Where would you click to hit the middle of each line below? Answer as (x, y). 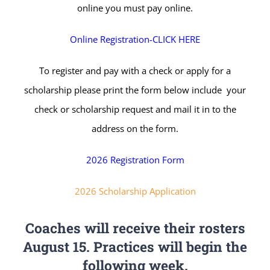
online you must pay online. (135, 8)
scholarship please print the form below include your (135, 90)
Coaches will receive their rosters (135, 228)
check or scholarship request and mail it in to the (135, 109)
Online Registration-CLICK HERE (135, 39)
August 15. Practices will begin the (135, 247)
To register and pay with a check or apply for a (135, 71)
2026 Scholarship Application (135, 191)
